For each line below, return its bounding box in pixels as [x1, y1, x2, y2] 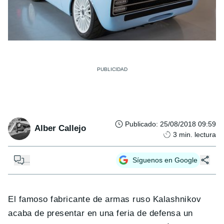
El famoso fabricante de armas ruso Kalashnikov [8, 194, 201, 204]
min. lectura [179, 130, 216, 138]
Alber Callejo [34, 123, 86, 133]
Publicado [125, 119, 156, 128]
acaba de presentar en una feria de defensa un [8, 208, 193, 218]
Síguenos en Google [132, 155, 197, 164]
